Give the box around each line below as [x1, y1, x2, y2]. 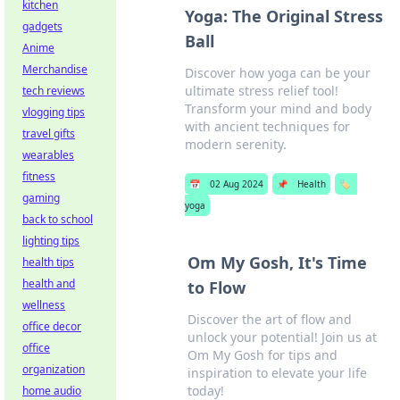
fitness [22, 169, 55, 184]
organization [22, 362, 85, 377]
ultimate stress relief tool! [185, 82, 339, 99]
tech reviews [22, 83, 85, 98]
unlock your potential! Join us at [187, 329, 378, 346]
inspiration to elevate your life [187, 364, 368, 381]
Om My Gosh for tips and [187, 346, 338, 363]
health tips [22, 254, 74, 270]
